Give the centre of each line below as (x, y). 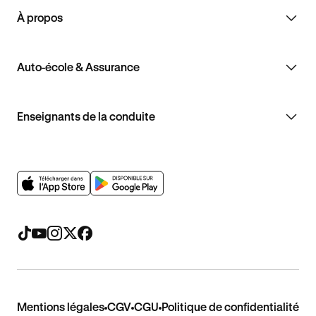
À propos (40, 18)
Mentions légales (61, 307)
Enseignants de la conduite (86, 116)
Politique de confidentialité (230, 307)
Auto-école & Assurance (78, 67)
